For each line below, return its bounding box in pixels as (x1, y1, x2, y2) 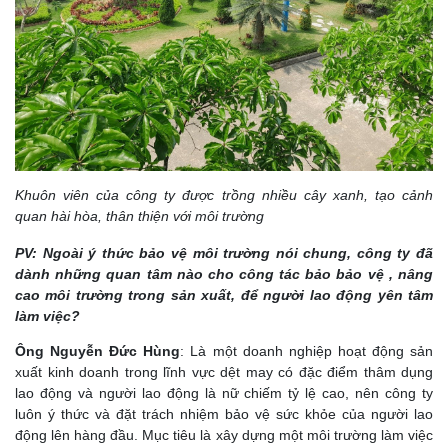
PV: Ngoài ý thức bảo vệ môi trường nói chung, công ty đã (15, 244, 433, 261)
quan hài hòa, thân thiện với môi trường (15, 207, 264, 224)
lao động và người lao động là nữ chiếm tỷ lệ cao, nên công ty (15, 384, 433, 401)
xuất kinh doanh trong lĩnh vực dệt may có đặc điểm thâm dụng (15, 363, 433, 380)
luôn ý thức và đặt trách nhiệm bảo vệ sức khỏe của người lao (15, 405, 433, 422)
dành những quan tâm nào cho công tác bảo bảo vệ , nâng (15, 265, 433, 282)
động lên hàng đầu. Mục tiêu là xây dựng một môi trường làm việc (15, 426, 433, 443)
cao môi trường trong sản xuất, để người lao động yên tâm (15, 286, 433, 303)
